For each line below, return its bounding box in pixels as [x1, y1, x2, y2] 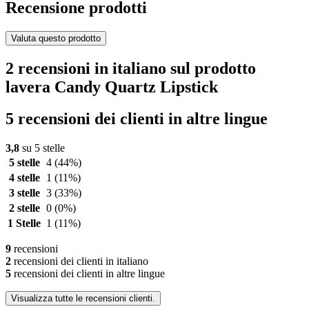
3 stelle [8, 187, 40, 199]
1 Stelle [8, 217, 41, 230]
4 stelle [8, 172, 40, 184]
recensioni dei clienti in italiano [11, 255, 148, 268]
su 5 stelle [19, 142, 65, 154]
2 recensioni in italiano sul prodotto [6, 59, 256, 77]
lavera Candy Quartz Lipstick [6, 77, 218, 96]
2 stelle [8, 202, 40, 215]
